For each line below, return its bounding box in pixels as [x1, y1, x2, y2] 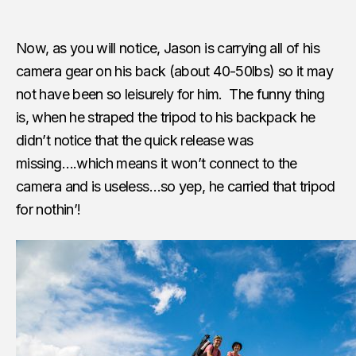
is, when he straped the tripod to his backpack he [16, 108, 315, 126]
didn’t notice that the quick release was [16, 131, 253, 149]
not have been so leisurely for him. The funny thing [16, 85, 325, 103]
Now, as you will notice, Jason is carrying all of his [16, 39, 320, 56]
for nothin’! [16, 200, 81, 218]
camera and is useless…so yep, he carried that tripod [16, 177, 335, 195]
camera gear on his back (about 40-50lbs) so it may [16, 62, 333, 79]
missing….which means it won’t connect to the [16, 154, 297, 172]
